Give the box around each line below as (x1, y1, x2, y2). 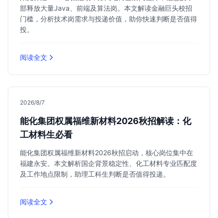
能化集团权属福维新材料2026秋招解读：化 (20, 116, 191, 126)
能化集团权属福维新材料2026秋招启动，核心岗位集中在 (20, 148, 193, 157)
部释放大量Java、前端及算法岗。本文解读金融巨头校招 (20, 4, 192, 12)
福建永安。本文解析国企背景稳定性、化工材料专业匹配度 (20, 159, 197, 167)
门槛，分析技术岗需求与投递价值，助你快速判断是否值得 (20, 15, 197, 23)
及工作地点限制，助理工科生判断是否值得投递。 (20, 170, 170, 178)
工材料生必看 (20, 129, 73, 140)
